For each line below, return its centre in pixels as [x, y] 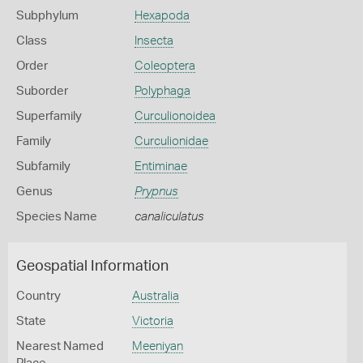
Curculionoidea [175, 116]
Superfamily [49, 116]
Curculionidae [171, 141]
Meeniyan [157, 346]
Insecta [154, 41]
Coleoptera [164, 66]
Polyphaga [162, 91]
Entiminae [160, 167]
